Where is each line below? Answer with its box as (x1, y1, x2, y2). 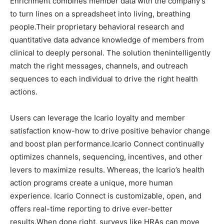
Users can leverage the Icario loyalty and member (10, 113, 185, 122)
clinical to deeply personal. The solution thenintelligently (10, 48, 210, 57)
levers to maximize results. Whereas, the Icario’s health (10, 165, 204, 174)
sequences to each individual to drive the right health (10, 74, 198, 83)
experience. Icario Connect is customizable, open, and (10, 191, 201, 200)
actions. (10, 87, 37, 96)
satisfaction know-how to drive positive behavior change (10, 126, 210, 135)
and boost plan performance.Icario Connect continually (10, 139, 204, 148)
